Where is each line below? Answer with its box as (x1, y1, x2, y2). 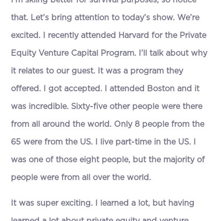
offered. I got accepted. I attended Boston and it (11, 85, 200, 93)
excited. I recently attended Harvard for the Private (11, 32, 207, 40)
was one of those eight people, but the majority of (11, 156, 205, 164)
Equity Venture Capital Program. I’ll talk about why (11, 49, 208, 58)
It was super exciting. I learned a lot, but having (11, 199, 195, 208)
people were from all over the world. (11, 174, 151, 182)
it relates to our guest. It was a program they (11, 67, 184, 75)
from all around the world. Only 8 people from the (11, 120, 205, 129)
